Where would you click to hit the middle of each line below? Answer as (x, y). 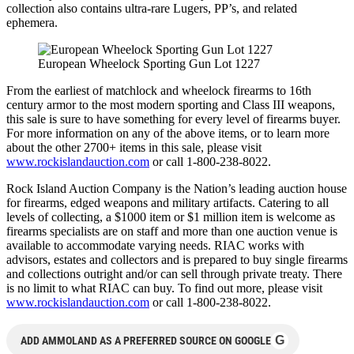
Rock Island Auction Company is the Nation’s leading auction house (177, 188)
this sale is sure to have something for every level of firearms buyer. (173, 119)
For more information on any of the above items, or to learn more (168, 133)
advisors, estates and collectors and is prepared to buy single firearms (177, 259)
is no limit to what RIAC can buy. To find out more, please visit (164, 288)
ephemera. (32, 22)
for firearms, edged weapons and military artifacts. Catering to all (168, 202)
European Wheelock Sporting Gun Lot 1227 (149, 63)
